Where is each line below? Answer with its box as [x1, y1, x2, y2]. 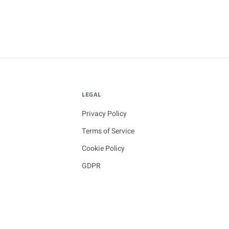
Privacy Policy [82, 108, 127, 119]
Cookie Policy [82, 143, 125, 154]
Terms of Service [82, 126, 134, 136]
